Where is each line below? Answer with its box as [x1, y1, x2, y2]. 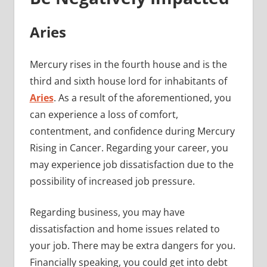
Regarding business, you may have [29, 205, 185, 219]
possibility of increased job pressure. [29, 174, 195, 188]
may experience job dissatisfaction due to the [29, 157, 234, 171]
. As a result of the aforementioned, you [53, 91, 231, 104]
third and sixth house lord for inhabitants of [29, 74, 227, 88]
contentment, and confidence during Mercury [29, 124, 235, 138]
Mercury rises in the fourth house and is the [29, 57, 227, 71]
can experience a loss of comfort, [29, 107, 178, 121]
